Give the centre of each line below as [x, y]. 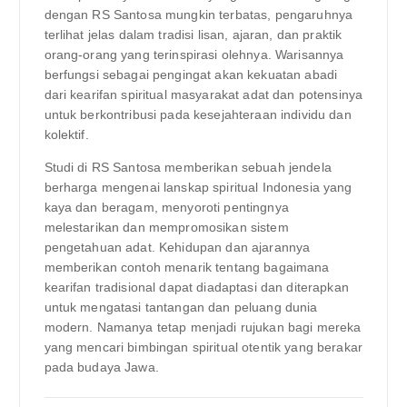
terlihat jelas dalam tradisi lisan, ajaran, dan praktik [193, 35]
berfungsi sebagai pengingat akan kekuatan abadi [191, 75]
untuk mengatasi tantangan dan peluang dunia [181, 308]
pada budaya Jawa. [101, 367]
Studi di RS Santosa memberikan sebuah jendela [188, 168]
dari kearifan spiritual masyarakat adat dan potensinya [203, 95]
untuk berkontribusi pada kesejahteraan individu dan [198, 115]
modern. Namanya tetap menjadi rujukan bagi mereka [203, 328]
